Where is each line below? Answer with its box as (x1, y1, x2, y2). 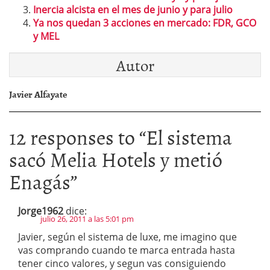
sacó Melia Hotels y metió (9, 143, 222, 174)
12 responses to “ (9, 121, 146, 152)
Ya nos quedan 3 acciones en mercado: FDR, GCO (33, 16, 256, 30)
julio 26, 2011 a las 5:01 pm (40, 213, 134, 224)
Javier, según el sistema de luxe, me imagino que (18, 230, 237, 243)
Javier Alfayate (9, 87, 67, 101)
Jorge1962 (18, 204, 63, 218)
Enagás (9, 166, 71, 196)
